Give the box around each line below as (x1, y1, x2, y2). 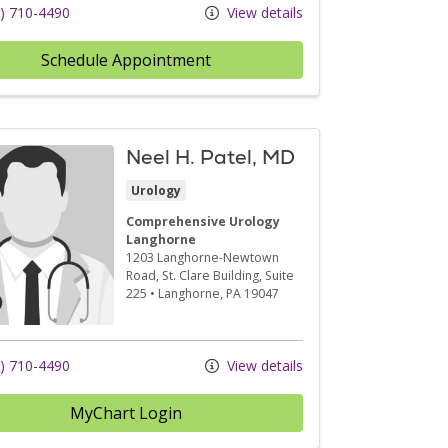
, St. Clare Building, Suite (156, 266, 295, 284)
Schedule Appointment (41, 48, 212, 71)
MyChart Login (70, 401, 183, 424)
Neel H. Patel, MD (126, 143, 296, 170)
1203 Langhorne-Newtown (126, 248, 280, 266)
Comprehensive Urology (126, 212, 281, 230)
